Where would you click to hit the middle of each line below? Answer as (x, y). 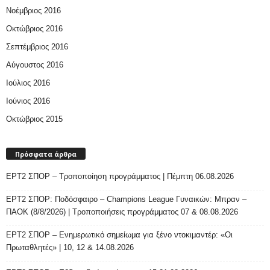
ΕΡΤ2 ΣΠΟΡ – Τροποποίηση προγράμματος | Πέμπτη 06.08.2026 (120, 177)
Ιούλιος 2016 (28, 83)
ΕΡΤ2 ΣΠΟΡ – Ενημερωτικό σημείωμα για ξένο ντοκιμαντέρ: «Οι (119, 235)
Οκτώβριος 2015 (34, 119)
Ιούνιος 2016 (28, 101)
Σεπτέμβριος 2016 (37, 46)
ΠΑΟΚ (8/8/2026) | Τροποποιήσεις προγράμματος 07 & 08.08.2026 (122, 212)
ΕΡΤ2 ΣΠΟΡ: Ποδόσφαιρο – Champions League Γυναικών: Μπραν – (126, 199)
